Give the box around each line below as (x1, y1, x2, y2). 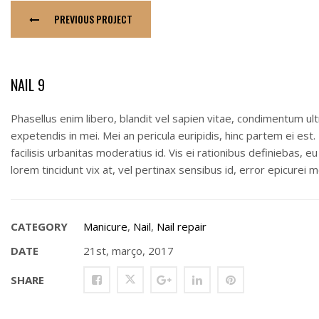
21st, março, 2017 (80, 244, 174, 258)
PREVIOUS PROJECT (52, 11, 132, 26)
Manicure (83, 219, 127, 234)
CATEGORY (11, 219, 68, 234)
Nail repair (157, 219, 206, 234)
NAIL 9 (11, 74, 45, 95)
